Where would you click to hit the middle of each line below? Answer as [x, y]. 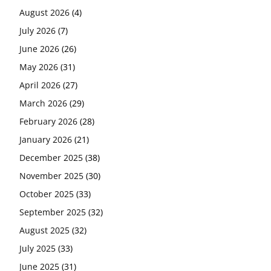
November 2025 [51, 175]
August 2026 [44, 12]
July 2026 [38, 30]
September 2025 [53, 212]
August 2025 [44, 230]
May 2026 [39, 67]
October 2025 [47, 194]
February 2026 [48, 121]
